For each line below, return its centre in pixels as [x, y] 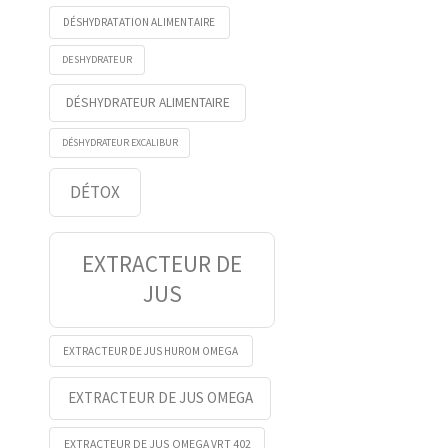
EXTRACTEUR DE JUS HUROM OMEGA [151, 350]
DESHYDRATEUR [97, 60]
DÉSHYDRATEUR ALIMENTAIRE [147, 102]
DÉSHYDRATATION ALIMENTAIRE [139, 22]
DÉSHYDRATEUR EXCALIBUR [119, 143]
